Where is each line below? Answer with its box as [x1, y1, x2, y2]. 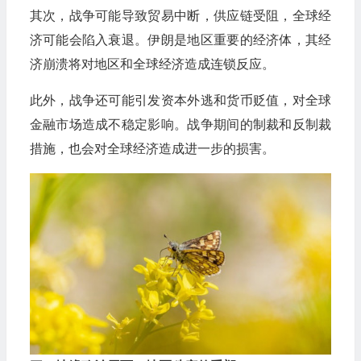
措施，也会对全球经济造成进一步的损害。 [29, 141, 275, 156]
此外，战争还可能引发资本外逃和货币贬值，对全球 [29, 93, 332, 107]
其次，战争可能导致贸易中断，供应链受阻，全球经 [29, 8, 332, 23]
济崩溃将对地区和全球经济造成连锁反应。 [29, 56, 275, 71]
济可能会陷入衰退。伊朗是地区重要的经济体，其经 [29, 32, 332, 47]
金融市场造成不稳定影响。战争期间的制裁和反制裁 [29, 117, 332, 131]
